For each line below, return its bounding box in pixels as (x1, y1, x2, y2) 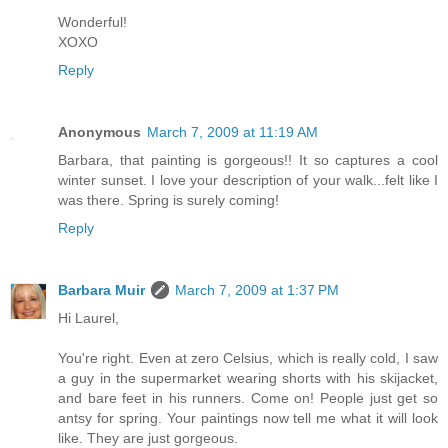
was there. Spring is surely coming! (58, 191, 279, 208)
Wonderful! (58, 13, 127, 30)
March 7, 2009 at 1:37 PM (175, 281, 339, 298)
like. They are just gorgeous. (58, 429, 238, 446)
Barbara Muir (58, 281, 145, 298)
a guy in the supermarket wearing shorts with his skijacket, (58, 369, 438, 386)
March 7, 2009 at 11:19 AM (147, 123, 318, 140)
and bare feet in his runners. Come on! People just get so (58, 389, 438, 406)
